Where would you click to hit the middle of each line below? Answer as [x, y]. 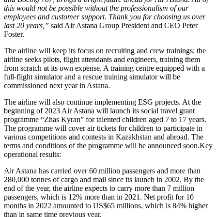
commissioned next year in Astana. [57, 86]
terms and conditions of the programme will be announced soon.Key [108, 146]
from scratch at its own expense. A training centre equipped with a [104, 68]
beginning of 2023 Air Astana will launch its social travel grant [99, 111]
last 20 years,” [26, 26]
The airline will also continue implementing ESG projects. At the [102, 102]
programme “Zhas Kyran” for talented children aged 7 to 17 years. [105, 120]
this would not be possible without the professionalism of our [96, 8]
